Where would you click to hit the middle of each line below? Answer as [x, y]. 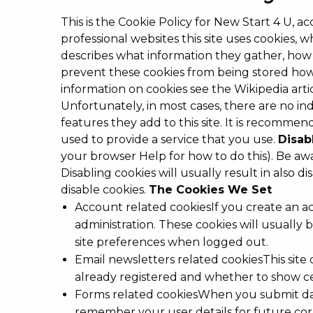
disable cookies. [105, 189]
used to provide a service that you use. [169, 139]
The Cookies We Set [210, 189]
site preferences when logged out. [172, 242]
